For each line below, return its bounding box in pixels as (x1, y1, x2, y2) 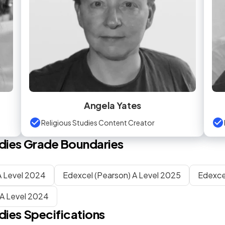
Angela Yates (84, 99, 141, 111)
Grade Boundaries (22, 136, 124, 151)
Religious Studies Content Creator (41, 118, 155, 127)
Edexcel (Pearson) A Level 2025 (63, 170, 181, 180)
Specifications (23, 206, 105, 221)
